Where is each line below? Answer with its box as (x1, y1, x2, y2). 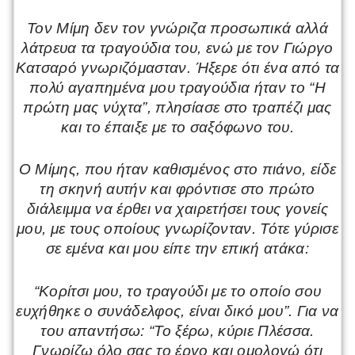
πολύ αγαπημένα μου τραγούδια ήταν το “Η (29, 78, 326, 96)
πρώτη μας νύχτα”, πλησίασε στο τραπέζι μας (23, 98, 332, 116)
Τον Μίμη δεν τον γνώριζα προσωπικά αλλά (26, 19, 329, 36)
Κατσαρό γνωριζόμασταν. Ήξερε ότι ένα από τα (15, 59, 340, 76)
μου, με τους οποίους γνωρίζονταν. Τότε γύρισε (16, 220, 339, 238)
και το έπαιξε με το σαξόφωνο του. (60, 118, 295, 136)
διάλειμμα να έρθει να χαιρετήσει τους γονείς (27, 200, 328, 218)
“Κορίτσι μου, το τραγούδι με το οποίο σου (33, 282, 322, 300)
